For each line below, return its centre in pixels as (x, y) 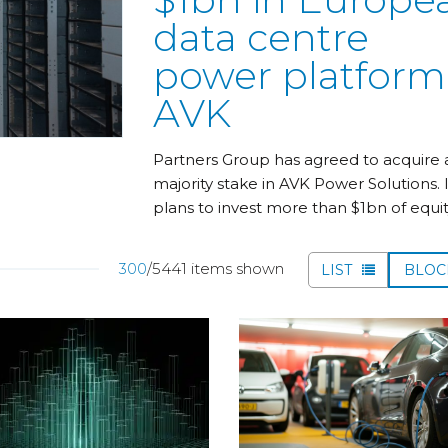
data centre (260, 37)
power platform (299, 75)
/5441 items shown (215, 268)
